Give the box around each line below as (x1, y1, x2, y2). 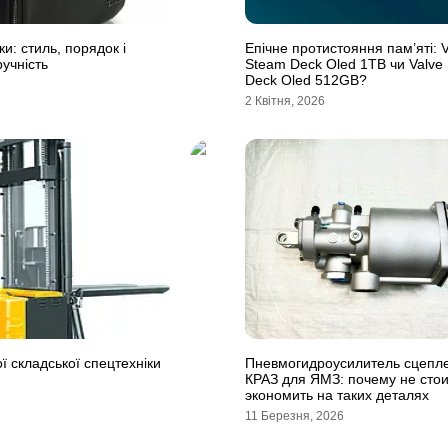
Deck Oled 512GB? (245, 72, 367, 88)
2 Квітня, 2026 (245, 94, 325, 108)
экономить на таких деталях (245, 387, 429, 403)
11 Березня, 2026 (245, 409, 344, 423)
